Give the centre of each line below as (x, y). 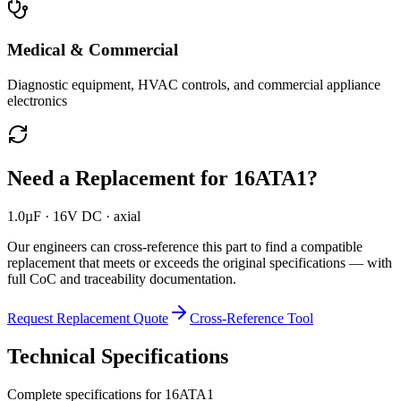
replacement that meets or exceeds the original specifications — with (200, 263)
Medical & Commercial (93, 50)
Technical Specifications (118, 356)
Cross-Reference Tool (252, 318)
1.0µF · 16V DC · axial (74, 216)
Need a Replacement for (120, 179)
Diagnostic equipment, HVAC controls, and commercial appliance (194, 85)
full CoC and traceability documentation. (122, 279)
